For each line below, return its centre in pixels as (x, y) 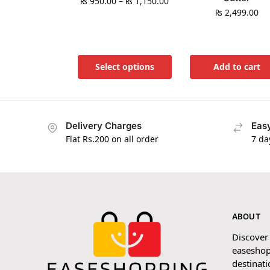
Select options (124, 66)
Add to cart (237, 66)
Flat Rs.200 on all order (112, 139)
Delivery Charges (104, 125)
